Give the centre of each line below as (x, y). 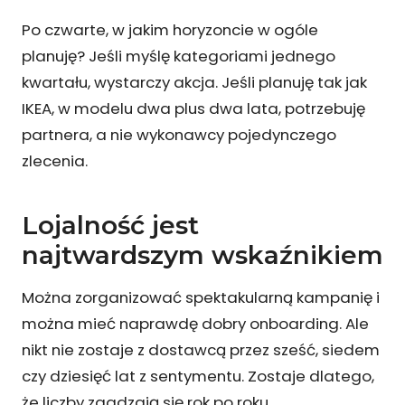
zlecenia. (55, 160)
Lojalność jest (110, 225)
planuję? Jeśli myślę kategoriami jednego (179, 56)
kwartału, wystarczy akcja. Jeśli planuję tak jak (194, 82)
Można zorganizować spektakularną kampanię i (201, 297)
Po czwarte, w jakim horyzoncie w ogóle (170, 29)
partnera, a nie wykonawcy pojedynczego (179, 134)
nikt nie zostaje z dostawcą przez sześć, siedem (201, 349)
